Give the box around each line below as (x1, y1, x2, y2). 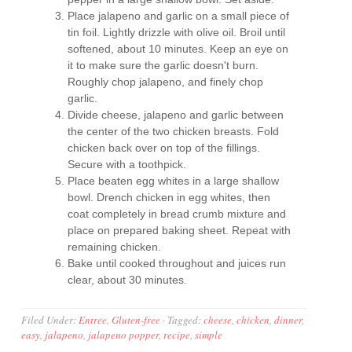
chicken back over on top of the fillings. (68, 141, 261, 155)
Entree (79, 313, 108, 328)
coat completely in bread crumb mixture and (68, 207, 287, 221)
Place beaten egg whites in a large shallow (68, 174, 280, 188)
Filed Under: (21, 313, 79, 328)
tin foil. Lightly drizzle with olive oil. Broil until (68, 26, 286, 39)
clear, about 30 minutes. (68, 273, 188, 287)
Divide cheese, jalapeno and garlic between (68, 108, 284, 122)
